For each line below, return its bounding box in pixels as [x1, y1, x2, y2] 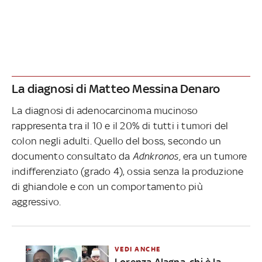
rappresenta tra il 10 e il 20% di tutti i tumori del [12, 119, 229, 132]
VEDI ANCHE [114, 244, 161, 253]
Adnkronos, [132, 150, 184, 162]
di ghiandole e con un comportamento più [12, 180, 203, 192]
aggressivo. [12, 195, 61, 208]
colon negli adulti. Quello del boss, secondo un [12, 135, 222, 147]
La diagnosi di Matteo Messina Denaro [12, 81, 220, 96]
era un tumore [183, 150, 247, 162]
